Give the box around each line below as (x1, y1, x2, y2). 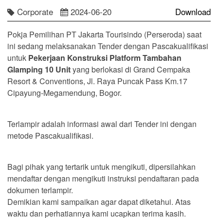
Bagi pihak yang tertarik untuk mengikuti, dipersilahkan (7, 161, 196, 172)
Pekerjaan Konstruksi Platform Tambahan (28, 52, 182, 63)
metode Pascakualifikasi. (7, 129, 93, 141)
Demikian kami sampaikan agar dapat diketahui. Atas (7, 196, 191, 207)
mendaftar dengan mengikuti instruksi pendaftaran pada (7, 172, 199, 184)
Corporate (15, 5, 60, 18)
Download (175, 5, 211, 18)
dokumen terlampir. (7, 184, 73, 196)
